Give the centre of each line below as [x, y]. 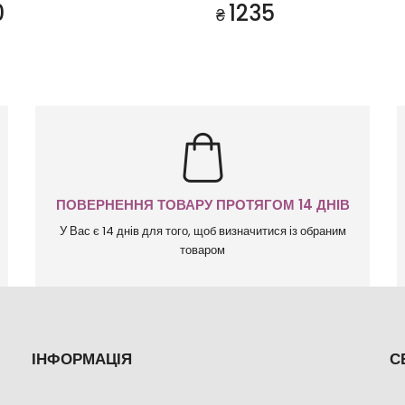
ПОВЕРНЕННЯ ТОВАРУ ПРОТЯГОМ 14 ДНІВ [202, 205]
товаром [202, 250]
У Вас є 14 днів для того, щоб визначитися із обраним [202, 231]
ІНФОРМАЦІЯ [82, 359]
